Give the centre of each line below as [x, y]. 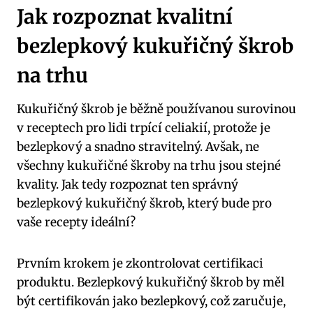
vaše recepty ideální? [76, 223]
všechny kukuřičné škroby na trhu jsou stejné [149, 166]
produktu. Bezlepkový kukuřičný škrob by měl [151, 283]
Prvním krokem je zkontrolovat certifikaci [140, 264]
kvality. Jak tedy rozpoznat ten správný [128, 185]
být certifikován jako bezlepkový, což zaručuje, [151, 301]
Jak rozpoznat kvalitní [125, 17]
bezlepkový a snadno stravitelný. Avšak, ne [138, 147]
